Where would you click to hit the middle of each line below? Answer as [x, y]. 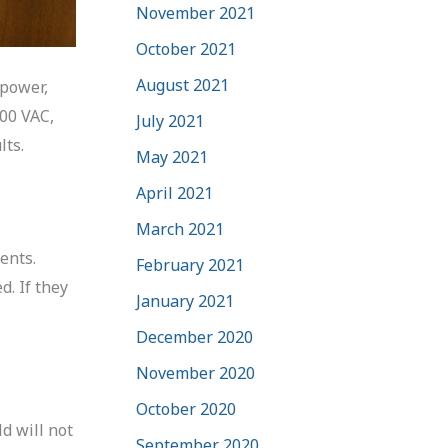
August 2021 [182, 84]
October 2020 [186, 408]
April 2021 [174, 192]
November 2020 [195, 372]
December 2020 [194, 336]
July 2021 [170, 120]
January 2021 [185, 300]
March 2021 [180, 228]
